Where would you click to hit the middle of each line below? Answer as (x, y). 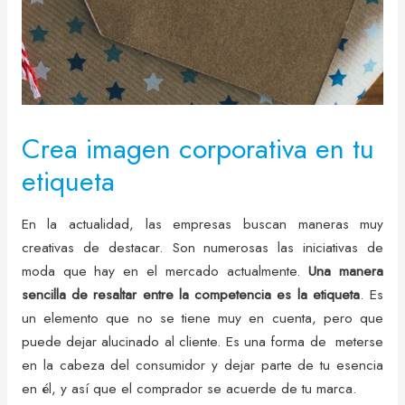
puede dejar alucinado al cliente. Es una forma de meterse (202, 341)
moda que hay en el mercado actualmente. (165, 270)
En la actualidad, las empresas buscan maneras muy (202, 223)
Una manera (346, 270)
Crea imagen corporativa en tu (198, 149)
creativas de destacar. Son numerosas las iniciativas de (202, 247)
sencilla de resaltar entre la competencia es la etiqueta (190, 294)
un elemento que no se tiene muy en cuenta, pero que (202, 317)
